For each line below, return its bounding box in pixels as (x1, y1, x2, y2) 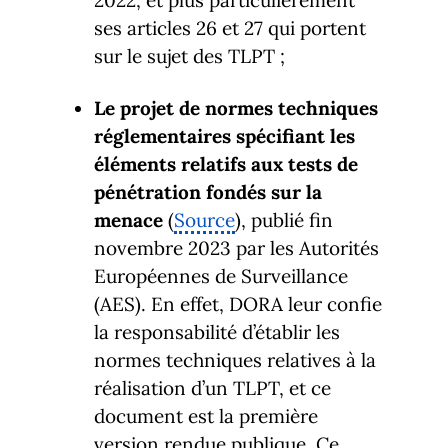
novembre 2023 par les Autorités (94, 235, 379, 260)
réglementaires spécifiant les (94, 123, 355, 148)
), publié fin (235, 207, 333, 232)
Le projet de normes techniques (94, 95, 378, 120)
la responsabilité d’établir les (94, 319, 340, 344)
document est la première (94, 403, 318, 428)
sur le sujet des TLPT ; (94, 43, 285, 68)
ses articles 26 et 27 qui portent (94, 15, 366, 40)
